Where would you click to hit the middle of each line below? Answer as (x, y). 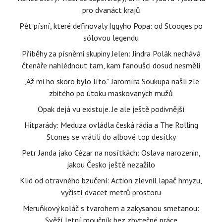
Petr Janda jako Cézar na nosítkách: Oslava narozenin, (111, 153)
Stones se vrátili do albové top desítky (111, 137)
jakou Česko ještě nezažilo (111, 165)
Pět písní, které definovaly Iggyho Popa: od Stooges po (111, 26)
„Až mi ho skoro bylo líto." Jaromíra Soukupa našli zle (111, 81)
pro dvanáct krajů (111, 10)
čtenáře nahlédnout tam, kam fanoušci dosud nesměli (111, 65)
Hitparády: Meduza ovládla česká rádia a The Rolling (111, 125)
